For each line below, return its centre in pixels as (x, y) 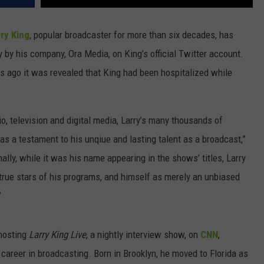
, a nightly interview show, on (143, 235)
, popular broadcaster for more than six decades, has (131, 35)
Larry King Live (57, 235)
